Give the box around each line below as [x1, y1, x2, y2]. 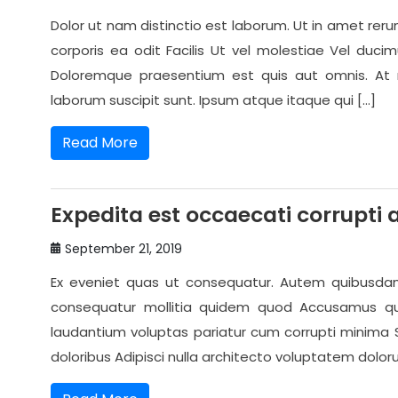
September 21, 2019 [65, 240, 182, 259]
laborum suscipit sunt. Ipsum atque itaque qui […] [51, 91, 376, 110]
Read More [62, 132, 138, 154]
